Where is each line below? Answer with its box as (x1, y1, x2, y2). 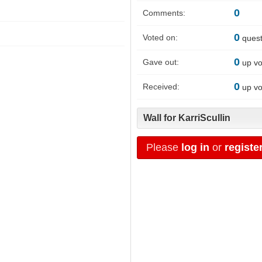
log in (181, 141, 209, 153)
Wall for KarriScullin (143, 112, 230, 123)
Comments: (143, 8, 185, 18)
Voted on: (143, 33, 178, 43)
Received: (143, 82, 180, 92)
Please (146, 141, 181, 153)
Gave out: (143, 57, 179, 67)
